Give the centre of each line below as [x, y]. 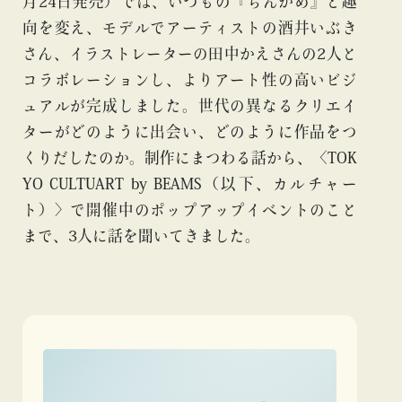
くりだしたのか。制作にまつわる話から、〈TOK [190, 157]
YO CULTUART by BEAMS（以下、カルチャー [190, 183]
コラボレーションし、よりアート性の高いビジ [190, 79]
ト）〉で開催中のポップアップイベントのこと [190, 209]
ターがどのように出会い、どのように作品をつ [190, 131]
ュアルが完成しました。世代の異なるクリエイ [190, 105]
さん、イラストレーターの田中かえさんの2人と [190, 53]
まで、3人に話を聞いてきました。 [141, 235]
